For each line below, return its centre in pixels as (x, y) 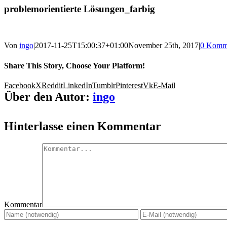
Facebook (20, 85)
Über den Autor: (48, 97)
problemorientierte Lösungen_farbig (80, 9)
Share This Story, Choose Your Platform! (74, 65)
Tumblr (104, 85)
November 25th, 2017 (163, 46)
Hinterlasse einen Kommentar (83, 126)
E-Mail (164, 85)
